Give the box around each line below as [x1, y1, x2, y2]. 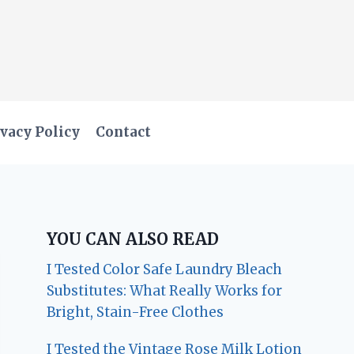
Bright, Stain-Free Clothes [47, 303, 224, 321]
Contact [96, 123, 152, 141]
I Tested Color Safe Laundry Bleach [47, 260, 283, 278]
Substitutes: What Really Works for [47, 281, 283, 299]
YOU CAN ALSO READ [47, 228, 220, 249]
